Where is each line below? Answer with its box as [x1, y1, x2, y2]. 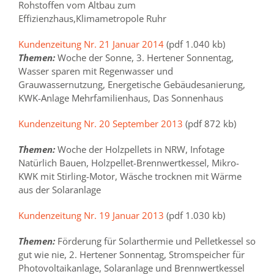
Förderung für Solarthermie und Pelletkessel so [57, 235, 256, 248]
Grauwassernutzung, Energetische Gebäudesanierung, [18, 78, 245, 91]
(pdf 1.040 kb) [164, 38, 225, 51]
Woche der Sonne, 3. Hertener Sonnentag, [55, 51, 234, 64]
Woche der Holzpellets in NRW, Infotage [55, 143, 224, 156]
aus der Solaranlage [18, 183, 101, 196]
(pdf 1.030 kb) [164, 209, 225, 222]
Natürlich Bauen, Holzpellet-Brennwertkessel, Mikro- [18, 157, 239, 169]
